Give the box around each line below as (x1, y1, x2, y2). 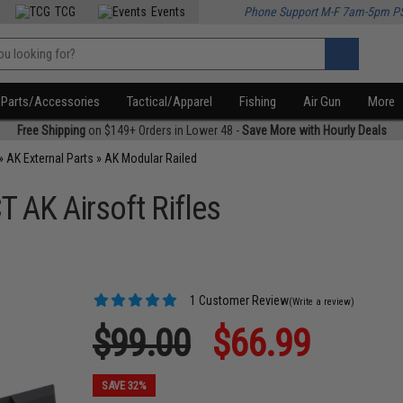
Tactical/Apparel (127, 94, 213, 110)
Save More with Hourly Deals (241, 123, 387, 138)
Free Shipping (16, 123, 85, 138)
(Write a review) (289, 296, 355, 308)
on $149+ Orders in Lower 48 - (85, 123, 242, 138)
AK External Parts (6, 151, 94, 166)
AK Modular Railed (104, 151, 198, 166)
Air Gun (303, 94, 342, 110)
